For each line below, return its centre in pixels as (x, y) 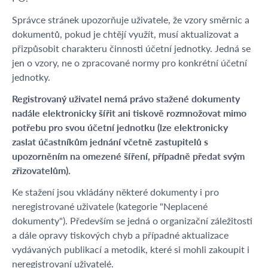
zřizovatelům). (41, 170)
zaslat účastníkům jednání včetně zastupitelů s (110, 141)
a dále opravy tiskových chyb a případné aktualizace (120, 235)
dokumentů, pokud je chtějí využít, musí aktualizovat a (125, 34)
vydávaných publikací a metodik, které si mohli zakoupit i (131, 249)
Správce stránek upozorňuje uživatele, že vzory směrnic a (131, 19)
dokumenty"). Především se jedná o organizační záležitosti (132, 220)
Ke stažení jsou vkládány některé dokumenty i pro (115, 192)
